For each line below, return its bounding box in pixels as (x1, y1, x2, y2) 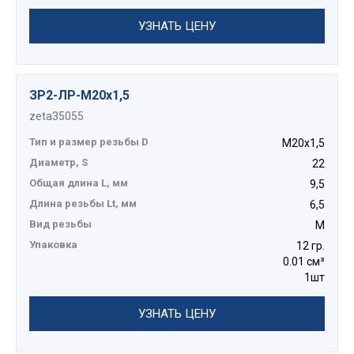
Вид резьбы (29, 218, 92, 231)
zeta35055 (29, 110, 84, 123)
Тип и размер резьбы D (29, 136, 149, 149)
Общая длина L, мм (29, 177, 128, 190)
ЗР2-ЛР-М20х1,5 (29, 88, 130, 104)
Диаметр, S (29, 156, 88, 169)
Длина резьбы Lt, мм (29, 198, 137, 210)
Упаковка (29, 239, 77, 251)
